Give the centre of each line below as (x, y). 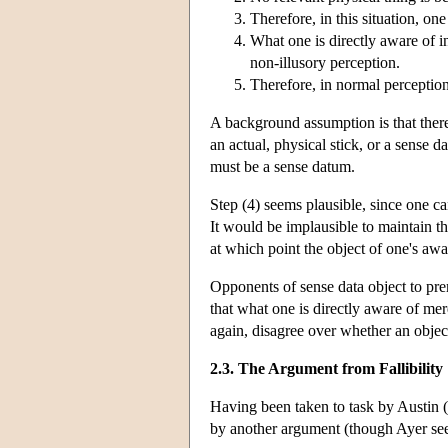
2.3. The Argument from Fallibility (326, 368)
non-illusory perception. (325, 62)
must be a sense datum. (282, 166)
